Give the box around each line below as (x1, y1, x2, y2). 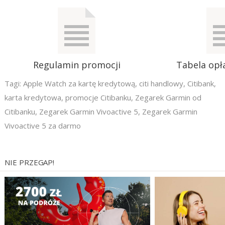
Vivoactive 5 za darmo (4, 120, 81, 131)
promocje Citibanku (65, 92, 131, 102)
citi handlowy (139, 78, 183, 88)
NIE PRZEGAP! (5, 157, 55, 167)
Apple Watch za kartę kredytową (23, 78, 135, 88)
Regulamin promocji (33, 58, 121, 71)
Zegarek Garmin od (135, 92, 201, 102)
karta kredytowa (4, 92, 61, 102)
